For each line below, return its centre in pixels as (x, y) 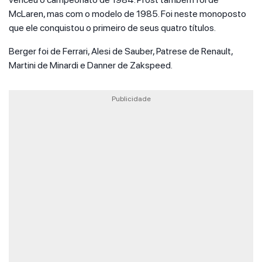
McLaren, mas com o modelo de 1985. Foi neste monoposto (127, 14)
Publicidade (131, 99)
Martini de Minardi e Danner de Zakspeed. (91, 65)
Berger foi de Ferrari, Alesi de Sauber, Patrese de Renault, (121, 51)
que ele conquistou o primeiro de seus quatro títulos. (112, 28)
